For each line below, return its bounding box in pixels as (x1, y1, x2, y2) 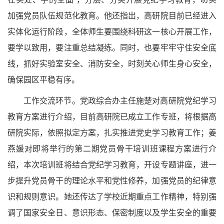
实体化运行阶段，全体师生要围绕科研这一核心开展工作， (7, 27, 216, 36)
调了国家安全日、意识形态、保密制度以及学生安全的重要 (7, 208, 216, 217)
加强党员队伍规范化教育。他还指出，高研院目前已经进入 (7, 11, 216, 20)
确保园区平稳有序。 (7, 75, 79, 84)
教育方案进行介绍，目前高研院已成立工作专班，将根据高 (7, 112, 216, 121)
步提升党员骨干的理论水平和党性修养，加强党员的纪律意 (7, 176, 216, 185)
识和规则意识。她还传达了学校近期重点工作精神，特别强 (7, 192, 216, 201)
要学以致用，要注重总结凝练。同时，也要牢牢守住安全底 (7, 43, 216, 52)
